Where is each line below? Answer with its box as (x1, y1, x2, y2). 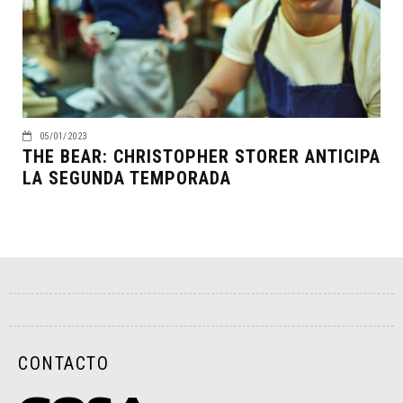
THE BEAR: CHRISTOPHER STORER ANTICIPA (22, 145, 381, 167)
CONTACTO (18, 352, 109, 374)
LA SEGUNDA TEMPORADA (22, 166, 231, 189)
